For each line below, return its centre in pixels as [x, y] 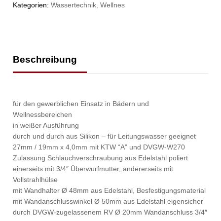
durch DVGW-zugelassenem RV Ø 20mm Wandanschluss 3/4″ [110, 212]
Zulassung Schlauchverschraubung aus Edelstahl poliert [101, 158]
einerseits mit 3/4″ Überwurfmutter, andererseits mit [93, 169]
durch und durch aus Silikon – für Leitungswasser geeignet [105, 136]
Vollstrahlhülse [36, 180]
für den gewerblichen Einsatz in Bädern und [81, 104]
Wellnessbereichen [43, 115]
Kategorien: [32, 5]
